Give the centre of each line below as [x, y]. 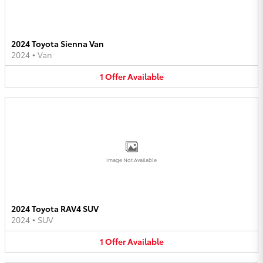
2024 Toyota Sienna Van [58, 43]
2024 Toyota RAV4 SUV [55, 209]
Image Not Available [131, 160]
